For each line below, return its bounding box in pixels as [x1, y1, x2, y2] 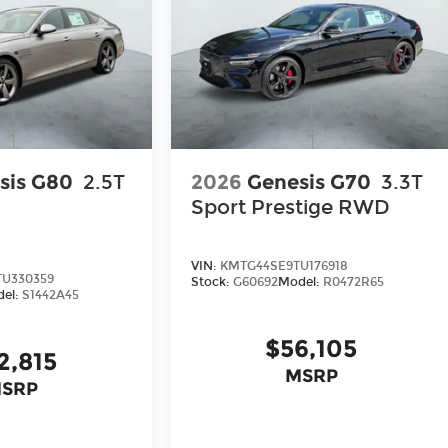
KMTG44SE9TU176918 [220, 259, 348, 274]
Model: [278, 275, 323, 290]
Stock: [191, 275, 233, 290]
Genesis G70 [247, 169, 371, 194]
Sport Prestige [191, 194, 333, 219]
